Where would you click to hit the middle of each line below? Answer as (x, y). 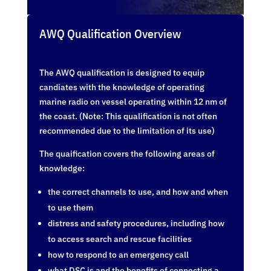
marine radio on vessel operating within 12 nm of (133, 101)
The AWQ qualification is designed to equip (122, 72)
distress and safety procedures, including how (136, 223)
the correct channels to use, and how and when (138, 191)
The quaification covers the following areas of (127, 153)
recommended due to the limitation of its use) (127, 130)
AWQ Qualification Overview (110, 33)
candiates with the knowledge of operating (122, 87)
